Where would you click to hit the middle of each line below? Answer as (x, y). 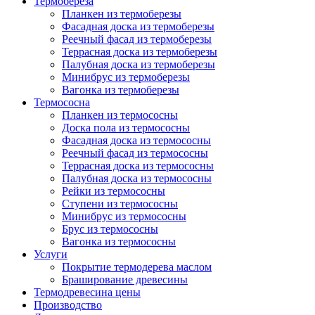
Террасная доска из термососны (138, 166)
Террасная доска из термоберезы (140, 52)
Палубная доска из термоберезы (139, 65)
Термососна (62, 103)
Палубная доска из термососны (137, 179)
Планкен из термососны (120, 115)
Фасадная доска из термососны (136, 141)
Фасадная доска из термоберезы (138, 27)
